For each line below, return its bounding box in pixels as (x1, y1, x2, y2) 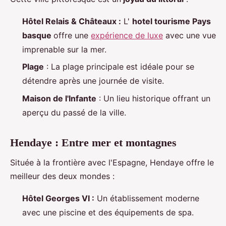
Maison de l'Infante (22, 93, 96, 103)
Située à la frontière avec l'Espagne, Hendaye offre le (10, 157, 214, 168)
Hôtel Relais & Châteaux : (22, 16, 121, 26)
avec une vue (163, 30, 216, 40)
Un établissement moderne (94, 193, 199, 204)
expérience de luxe (91, 30, 163, 40)
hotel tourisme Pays (132, 16, 211, 26)
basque (22, 30, 51, 40)
